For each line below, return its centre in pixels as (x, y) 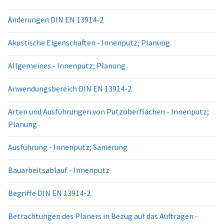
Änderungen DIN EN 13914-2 (56, 19)
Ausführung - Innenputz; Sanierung (68, 147)
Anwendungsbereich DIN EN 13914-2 (70, 88)
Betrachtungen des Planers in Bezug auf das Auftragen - (103, 216)
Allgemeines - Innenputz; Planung (67, 65)
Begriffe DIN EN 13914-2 (49, 193)
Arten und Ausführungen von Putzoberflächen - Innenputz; (108, 111)
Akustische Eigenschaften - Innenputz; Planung (89, 42)
